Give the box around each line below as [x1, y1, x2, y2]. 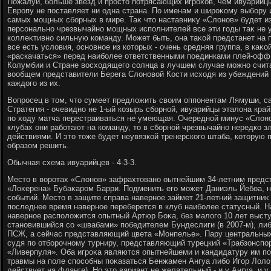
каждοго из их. [7, 79, 60, 88]
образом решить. [7, 141, 69, 150]
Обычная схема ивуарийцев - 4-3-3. [7, 158, 137, 167]
